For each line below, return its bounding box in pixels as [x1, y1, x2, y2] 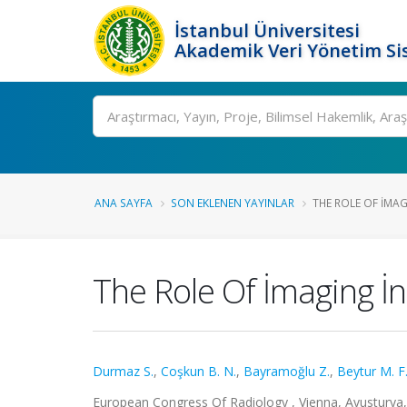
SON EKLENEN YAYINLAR [171, 195, 294, 210]
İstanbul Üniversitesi [174, 18, 360, 43]
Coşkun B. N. [161, 362, 236, 380]
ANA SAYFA [94, 195, 153, 210]
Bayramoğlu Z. [243, 362, 330, 380]
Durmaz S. [93, 362, 154, 380]
